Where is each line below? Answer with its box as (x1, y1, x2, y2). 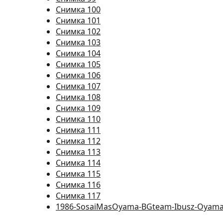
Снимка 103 (56, 37, 101, 48)
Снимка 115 (56, 168, 101, 179)
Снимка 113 (56, 146, 101, 157)
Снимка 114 (56, 157, 101, 168)
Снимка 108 (56, 92, 101, 103)
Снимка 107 (56, 81, 101, 92)
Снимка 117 (56, 190, 101, 201)
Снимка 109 (56, 103, 101, 113)
